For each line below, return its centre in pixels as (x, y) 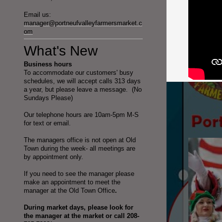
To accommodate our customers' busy (79, 73)
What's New (61, 51)
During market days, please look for (79, 208)
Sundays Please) (48, 98)
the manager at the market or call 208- (82, 216)
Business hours (48, 64)
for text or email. (47, 123)
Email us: (37, 15)
